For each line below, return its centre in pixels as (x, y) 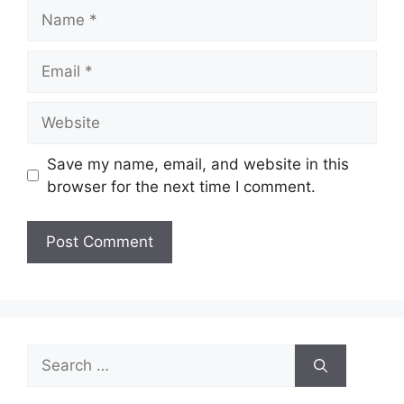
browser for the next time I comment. (181, 186)
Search (51, 355)
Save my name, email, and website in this (197, 164)
